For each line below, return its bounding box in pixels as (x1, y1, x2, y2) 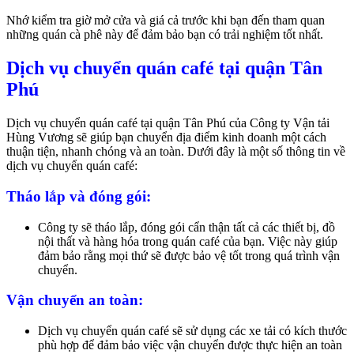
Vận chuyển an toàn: (6, 292, 143, 309)
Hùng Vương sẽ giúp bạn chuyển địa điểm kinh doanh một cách (6, 130, 326, 145)
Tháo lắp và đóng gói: (6, 187, 151, 205)
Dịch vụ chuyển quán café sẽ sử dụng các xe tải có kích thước (38, 324, 347, 337)
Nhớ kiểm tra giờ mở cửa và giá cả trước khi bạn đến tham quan (6, 13, 325, 28)
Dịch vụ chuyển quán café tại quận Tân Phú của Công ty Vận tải (6, 116, 330, 130)
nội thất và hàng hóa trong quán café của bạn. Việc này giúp (38, 234, 337, 248)
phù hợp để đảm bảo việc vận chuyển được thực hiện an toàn (38, 338, 342, 352)
